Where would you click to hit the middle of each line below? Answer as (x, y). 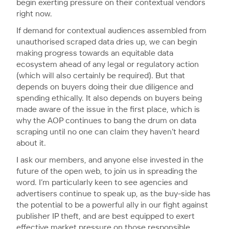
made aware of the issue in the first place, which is (108, 109)
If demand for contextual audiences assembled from (111, 31)
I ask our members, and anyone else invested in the (110, 160)
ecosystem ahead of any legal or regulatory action (108, 64)
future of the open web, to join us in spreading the (107, 171)
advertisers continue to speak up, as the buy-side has (113, 194)
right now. (34, 14)
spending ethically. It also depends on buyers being (109, 98)
